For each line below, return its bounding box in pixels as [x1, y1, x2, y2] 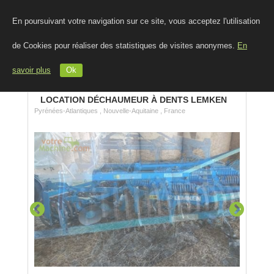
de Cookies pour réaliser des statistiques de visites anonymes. [12, 42, 237, 50]
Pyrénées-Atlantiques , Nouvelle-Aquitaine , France [34, 107, 185, 114]
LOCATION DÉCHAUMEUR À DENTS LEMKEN [40, 95, 227, 105]
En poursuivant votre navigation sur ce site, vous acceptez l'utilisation [12, 17, 260, 26]
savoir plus [12, 66, 51, 75]
